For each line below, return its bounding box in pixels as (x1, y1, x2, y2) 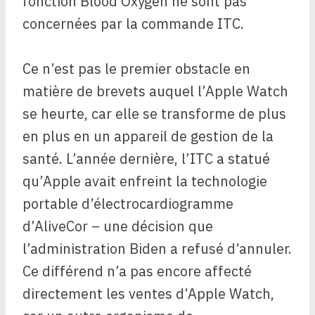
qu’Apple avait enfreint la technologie (22, 172, 267, 191)
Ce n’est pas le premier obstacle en (22, 59, 250, 79)
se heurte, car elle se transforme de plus (22, 104, 286, 124)
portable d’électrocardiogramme (22, 194, 233, 214)
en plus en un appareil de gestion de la (22, 127, 274, 146)
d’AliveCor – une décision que (22, 217, 213, 236)
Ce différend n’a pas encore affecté (22, 262, 252, 281)
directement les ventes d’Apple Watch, (22, 284, 274, 304)
